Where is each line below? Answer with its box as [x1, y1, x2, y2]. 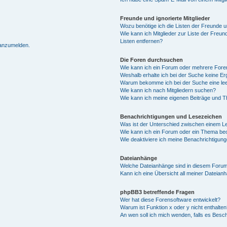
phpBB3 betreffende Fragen [120, 188, 195, 195]
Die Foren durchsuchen [120, 56, 183, 63]
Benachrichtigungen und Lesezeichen [120, 113, 222, 120]
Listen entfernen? [120, 37, 163, 44]
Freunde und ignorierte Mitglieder [120, 15, 210, 21]
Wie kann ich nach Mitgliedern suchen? [120, 87, 216, 93]
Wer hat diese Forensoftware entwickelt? [120, 196, 220, 203]
